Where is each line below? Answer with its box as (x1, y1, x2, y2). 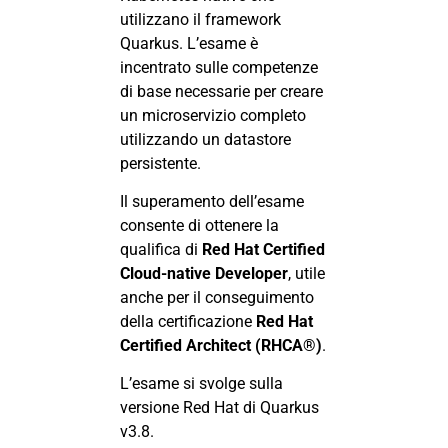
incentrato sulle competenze (120, 57, 318, 77)
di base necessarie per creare (120, 81, 323, 101)
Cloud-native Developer (120, 263, 288, 283)
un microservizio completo (120, 105, 306, 125)
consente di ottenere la (120, 215, 279, 235)
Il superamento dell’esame (120, 191, 304, 211)
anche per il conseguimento (120, 287, 314, 307)
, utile (288, 263, 325, 283)
